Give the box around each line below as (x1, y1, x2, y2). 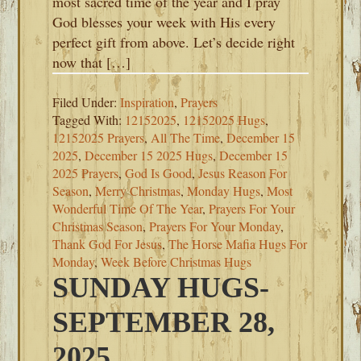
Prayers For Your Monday (149, 218, 281, 234)
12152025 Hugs (183, 111, 266, 128)
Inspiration (120, 93, 175, 110)
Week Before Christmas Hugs (101, 253, 252, 270)
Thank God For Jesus (52, 235, 163, 252)
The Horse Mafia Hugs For (168, 235, 308, 252)
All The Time (151, 129, 221, 146)
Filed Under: (52, 93, 121, 110)
